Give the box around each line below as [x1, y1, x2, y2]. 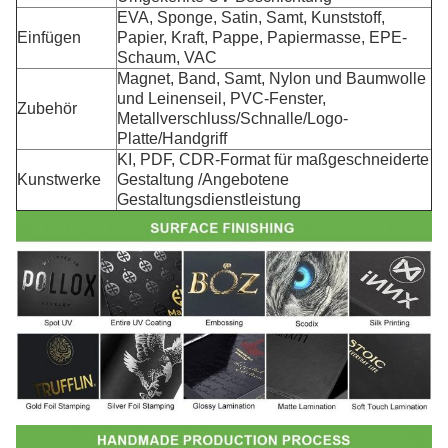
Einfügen [17, 29, 81, 46]
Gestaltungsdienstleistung [117, 191, 301, 208]
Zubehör [17, 100, 77, 117]
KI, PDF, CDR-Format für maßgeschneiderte [117, 151, 429, 168]
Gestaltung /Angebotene [117, 171, 289, 188]
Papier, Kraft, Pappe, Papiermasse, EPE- [117, 29, 407, 46]
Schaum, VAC [117, 49, 217, 66]
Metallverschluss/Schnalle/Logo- [117, 110, 348, 127]
